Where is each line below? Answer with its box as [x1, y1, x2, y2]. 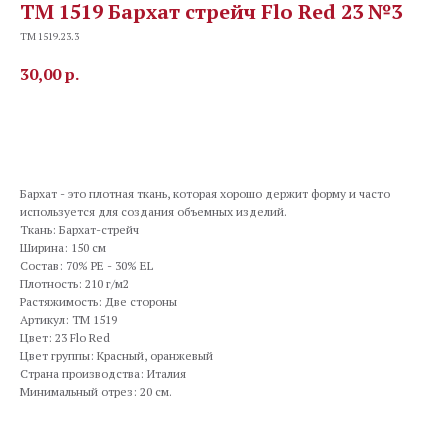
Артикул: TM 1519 [20, 311, 117, 327]
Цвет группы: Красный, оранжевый [20, 347, 213, 363]
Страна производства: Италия [20, 365, 186, 381]
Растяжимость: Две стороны [20, 293, 177, 309]
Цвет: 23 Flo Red [20, 329, 110, 345]
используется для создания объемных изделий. [20, 203, 287, 219]
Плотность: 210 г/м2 [20, 275, 129, 291]
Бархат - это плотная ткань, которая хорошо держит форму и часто [20, 185, 390, 201]
